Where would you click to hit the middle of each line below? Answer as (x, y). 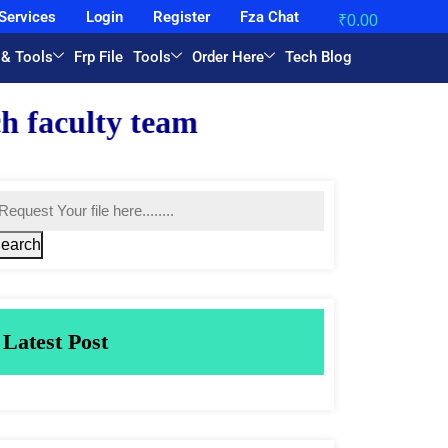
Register (181, 16)
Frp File (99, 57)
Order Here (228, 57)
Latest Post (55, 341)
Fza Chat (269, 16)
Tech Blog (319, 57)
